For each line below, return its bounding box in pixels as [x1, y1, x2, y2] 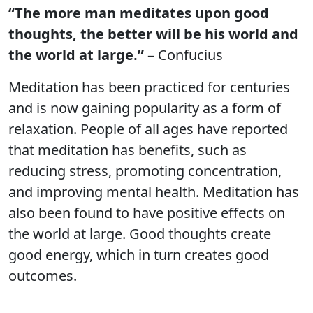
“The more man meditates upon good [8, 3, 269, 22]
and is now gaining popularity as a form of [8, 99, 281, 117]
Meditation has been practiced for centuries [8, 78, 290, 96]
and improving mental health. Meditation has [8, 182, 299, 201]
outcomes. [8, 266, 77, 285]
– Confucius [144, 45, 223, 64]
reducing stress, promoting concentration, [8, 161, 282, 180]
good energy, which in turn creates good [8, 245, 269, 264]
